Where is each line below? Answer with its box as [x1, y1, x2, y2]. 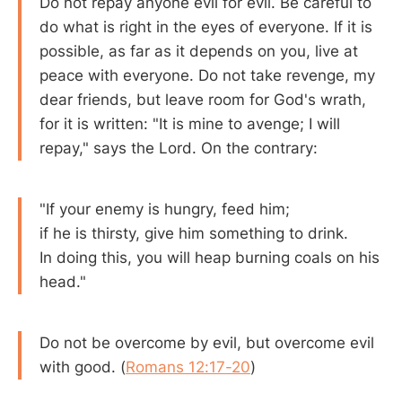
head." [39, 272, 86, 291]
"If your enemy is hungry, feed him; [39, 199, 290, 218]
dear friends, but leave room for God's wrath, [39, 91, 366, 109]
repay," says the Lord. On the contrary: [39, 139, 318, 158]
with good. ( [39, 357, 126, 376]
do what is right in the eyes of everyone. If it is [39, 18, 372, 37]
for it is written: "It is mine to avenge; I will [39, 115, 340, 134]
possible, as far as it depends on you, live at [39, 42, 358, 61]
